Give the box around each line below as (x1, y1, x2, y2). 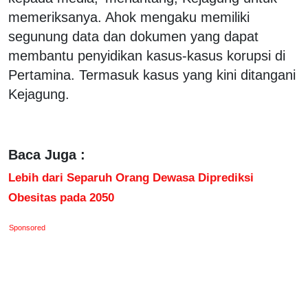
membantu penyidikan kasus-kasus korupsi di (8, 47, 285, 63)
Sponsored (9, 223, 46, 232)
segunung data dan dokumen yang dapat (8, 28, 258, 44)
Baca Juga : (8, 146, 85, 162)
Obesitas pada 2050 (8, 190, 114, 204)
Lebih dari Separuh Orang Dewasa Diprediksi (8, 170, 254, 184)
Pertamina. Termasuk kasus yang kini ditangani (8, 67, 296, 82)
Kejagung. (8, 86, 69, 102)
